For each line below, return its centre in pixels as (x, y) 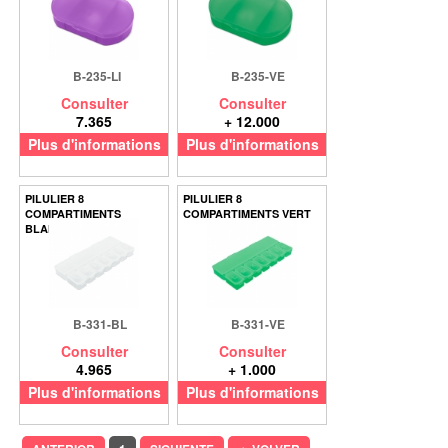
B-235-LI (97, 76)
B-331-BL (100, 324)
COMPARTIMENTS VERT (247, 213)
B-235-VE (258, 76)
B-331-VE (258, 324)
